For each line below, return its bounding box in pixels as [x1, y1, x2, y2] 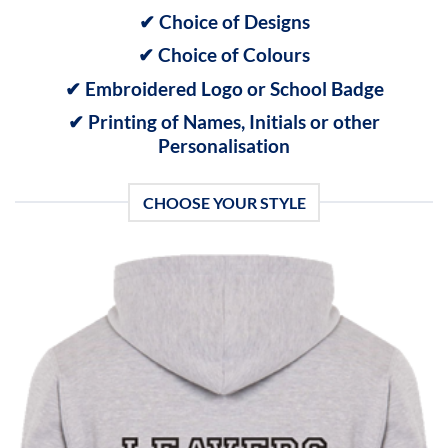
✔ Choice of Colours [138, 43, 310, 67]
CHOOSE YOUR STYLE [142, 192, 306, 212]
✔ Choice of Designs [138, 9, 310, 33]
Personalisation [158, 134, 290, 158]
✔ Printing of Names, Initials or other [68, 110, 380, 134]
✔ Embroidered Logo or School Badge [64, 76, 384, 100]
